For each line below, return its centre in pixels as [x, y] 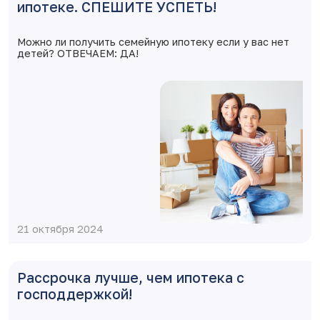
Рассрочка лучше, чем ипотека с [131, 277]
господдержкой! [75, 294]
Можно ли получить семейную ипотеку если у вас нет [153, 42]
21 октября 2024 [60, 229]
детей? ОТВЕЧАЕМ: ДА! [78, 53]
